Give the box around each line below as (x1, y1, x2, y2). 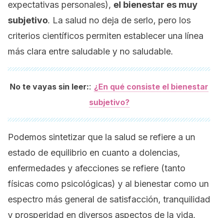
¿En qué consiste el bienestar (94, 82, 208, 91)
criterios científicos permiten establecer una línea (8, 31, 203, 41)
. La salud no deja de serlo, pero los (48, 15, 191, 25)
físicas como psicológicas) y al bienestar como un (8, 179, 209, 189)
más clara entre (8, 46, 72, 56)
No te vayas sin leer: (10, 82, 89, 91)
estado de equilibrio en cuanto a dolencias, (8, 147, 180, 158)
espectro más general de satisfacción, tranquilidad (8, 194, 210, 204)
